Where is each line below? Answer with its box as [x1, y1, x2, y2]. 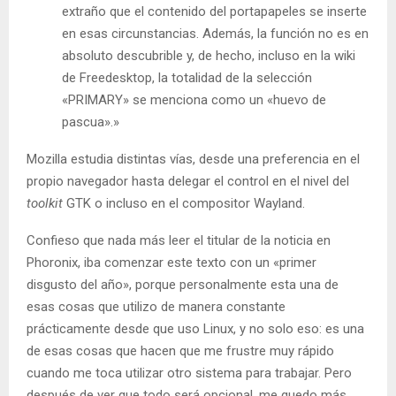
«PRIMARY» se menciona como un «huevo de [62, 92, 326, 109]
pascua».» [62, 114, 119, 131]
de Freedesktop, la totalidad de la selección [62, 70, 312, 87]
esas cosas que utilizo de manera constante [27, 299, 286, 316]
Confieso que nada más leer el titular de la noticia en [27, 232, 331, 249]
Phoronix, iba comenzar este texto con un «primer [27, 255, 316, 271]
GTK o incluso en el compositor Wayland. [63, 195, 305, 212]
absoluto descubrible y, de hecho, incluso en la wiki [62, 48, 355, 65]
